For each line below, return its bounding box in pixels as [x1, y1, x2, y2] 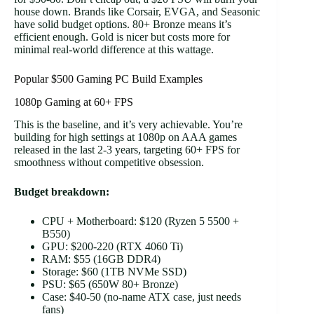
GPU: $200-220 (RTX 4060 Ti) [42, 240, 183, 253]
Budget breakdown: [14, 186, 109, 198]
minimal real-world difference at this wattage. [14, 43, 214, 55]
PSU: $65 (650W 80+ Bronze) [42, 278, 178, 291]
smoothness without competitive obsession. [14, 156, 204, 169]
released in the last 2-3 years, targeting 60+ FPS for [14, 144, 240, 156]
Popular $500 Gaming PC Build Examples [14, 72, 203, 85]
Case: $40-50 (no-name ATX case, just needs [42, 291, 241, 303]
